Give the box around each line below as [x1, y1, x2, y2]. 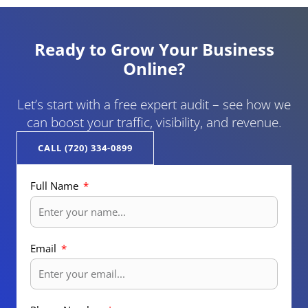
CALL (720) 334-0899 [38, 142, 133, 155]
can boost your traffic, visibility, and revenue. [26, 113, 282, 132]
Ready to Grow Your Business [34, 37, 274, 60]
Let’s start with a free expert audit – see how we [17, 96, 291, 114]
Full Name [30, 179, 81, 193]
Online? [123, 56, 185, 80]
